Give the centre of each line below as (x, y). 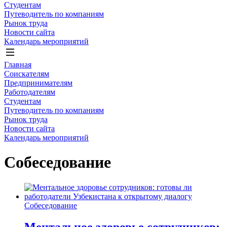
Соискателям (27, 74)
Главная (18, 65)
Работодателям (30, 92)
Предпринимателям (38, 83)
